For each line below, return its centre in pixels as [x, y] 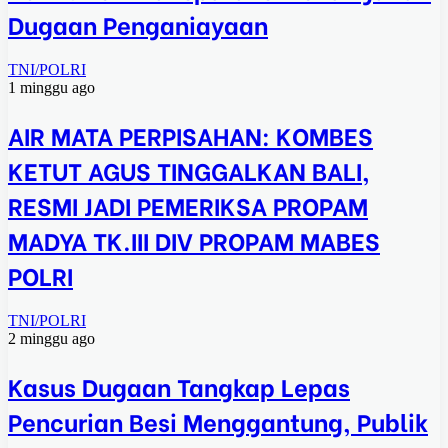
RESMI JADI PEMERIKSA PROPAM [188, 204]
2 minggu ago [51, 338]
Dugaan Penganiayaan [138, 23]
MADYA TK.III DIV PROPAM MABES [194, 239]
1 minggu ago [51, 87]
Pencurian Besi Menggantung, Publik [218, 420]
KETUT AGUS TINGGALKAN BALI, [189, 169]
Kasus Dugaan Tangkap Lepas [179, 385]
